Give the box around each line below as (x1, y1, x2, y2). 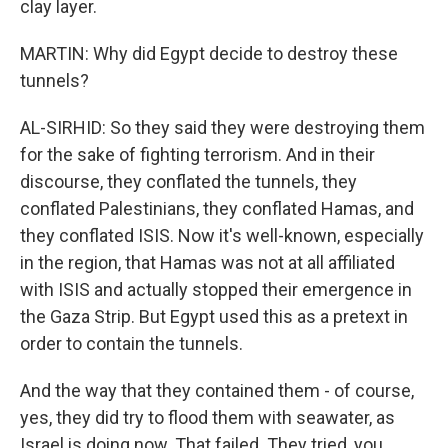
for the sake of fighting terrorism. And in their (20, 144, 375, 165)
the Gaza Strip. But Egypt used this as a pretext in (20, 306, 408, 327)
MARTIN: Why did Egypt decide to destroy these (20, 43, 398, 64)
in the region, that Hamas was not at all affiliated (20, 252, 395, 273)
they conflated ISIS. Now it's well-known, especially (20, 225, 424, 246)
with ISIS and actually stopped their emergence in (20, 279, 412, 300)
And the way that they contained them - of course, (20, 380, 414, 401)
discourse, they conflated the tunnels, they (20, 171, 357, 192)
